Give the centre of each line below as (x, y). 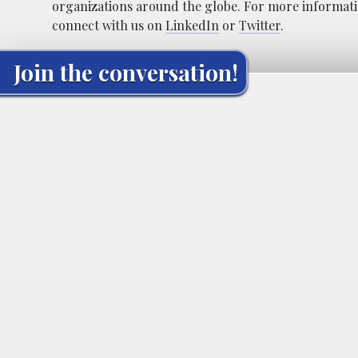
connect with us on (109, 25)
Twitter (260, 25)
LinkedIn (192, 25)
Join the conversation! (126, 72)
